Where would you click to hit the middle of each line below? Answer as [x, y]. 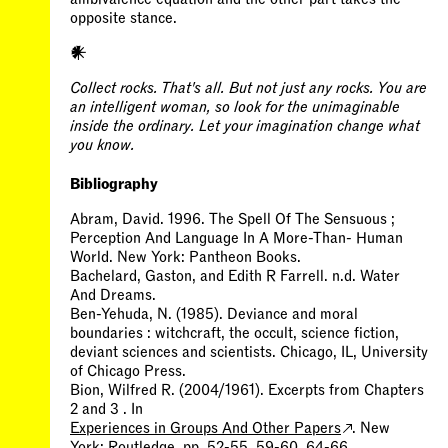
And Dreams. [113, 295]
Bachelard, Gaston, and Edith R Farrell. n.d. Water [235, 276]
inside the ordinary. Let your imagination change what [245, 126]
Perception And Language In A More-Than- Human [236, 238]
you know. [102, 145]
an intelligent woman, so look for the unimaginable [235, 107]
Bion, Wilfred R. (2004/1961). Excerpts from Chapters [247, 390]
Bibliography [114, 184]
